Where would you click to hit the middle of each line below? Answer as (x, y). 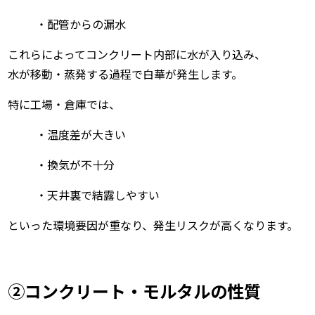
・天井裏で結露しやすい (98, 195)
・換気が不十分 (76, 165)
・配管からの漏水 (81, 24)
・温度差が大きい (81, 135)
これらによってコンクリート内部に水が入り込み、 (137, 54)
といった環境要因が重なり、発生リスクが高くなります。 (153, 225)
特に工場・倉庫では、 (64, 104)
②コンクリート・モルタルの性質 (135, 291)
